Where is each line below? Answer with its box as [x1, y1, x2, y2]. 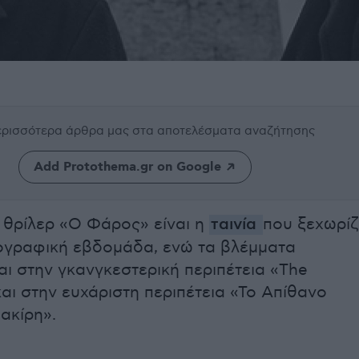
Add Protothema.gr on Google [33, 159, 221, 175]
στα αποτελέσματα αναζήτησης [132, 123, 315, 138]
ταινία [211, 215, 256, 235]
